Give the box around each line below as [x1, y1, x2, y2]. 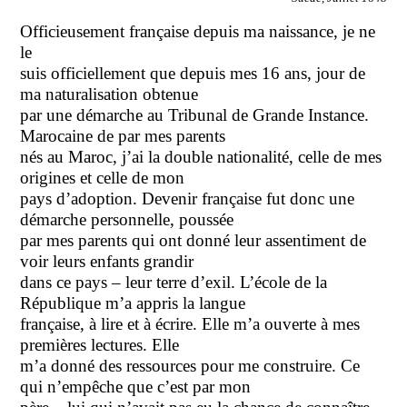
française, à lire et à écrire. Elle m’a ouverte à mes [20, 313, 361, 333]
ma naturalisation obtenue [20, 84, 199, 104]
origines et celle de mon [20, 167, 185, 187]
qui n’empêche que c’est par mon [20, 376, 252, 396]
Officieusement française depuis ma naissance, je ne [20, 21, 376, 41]
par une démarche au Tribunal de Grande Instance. [20, 104, 370, 124]
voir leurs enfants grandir [20, 251, 194, 271]
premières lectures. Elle [20, 334, 180, 354]
